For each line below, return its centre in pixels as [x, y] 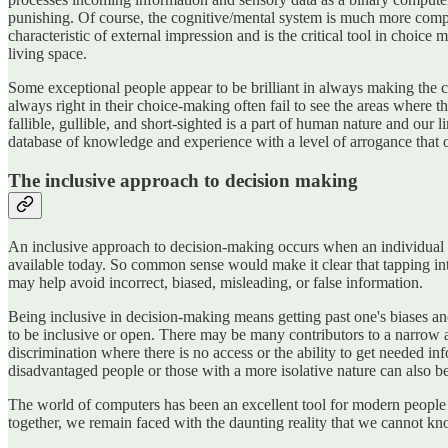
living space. [47, 54]
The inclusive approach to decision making [183, 181]
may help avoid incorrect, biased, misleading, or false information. [215, 282]
